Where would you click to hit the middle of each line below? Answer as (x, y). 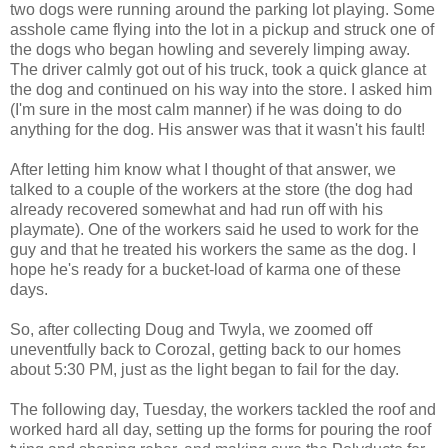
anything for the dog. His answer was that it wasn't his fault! (217, 130)
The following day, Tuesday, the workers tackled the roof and (223, 410)
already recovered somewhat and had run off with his (196, 210)
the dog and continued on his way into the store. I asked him (221, 90)
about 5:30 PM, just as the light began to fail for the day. (204, 370)
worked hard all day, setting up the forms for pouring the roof (220, 430)
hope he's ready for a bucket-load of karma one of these (205, 270)
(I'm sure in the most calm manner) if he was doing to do (206, 110)
